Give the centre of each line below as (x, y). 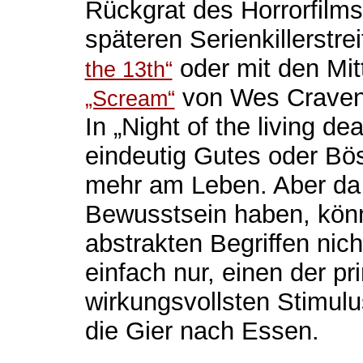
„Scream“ (130, 99)
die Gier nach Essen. (202, 331)
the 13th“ (128, 70)
